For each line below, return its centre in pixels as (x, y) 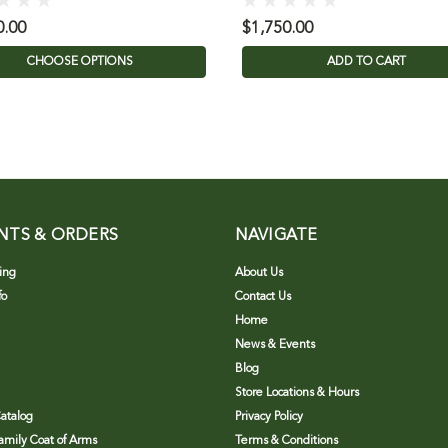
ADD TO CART (367, 62)
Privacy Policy (268, 417)
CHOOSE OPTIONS (80, 62)
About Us (258, 273)
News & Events (274, 345)
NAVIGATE (276, 236)
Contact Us (262, 297)
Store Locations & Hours (296, 393)
